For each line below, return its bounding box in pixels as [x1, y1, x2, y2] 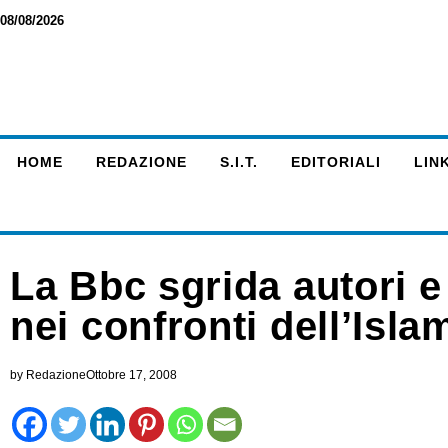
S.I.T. [219, 154, 258, 170]
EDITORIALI [290, 154, 381, 170]
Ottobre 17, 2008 [86, 368, 177, 382]
